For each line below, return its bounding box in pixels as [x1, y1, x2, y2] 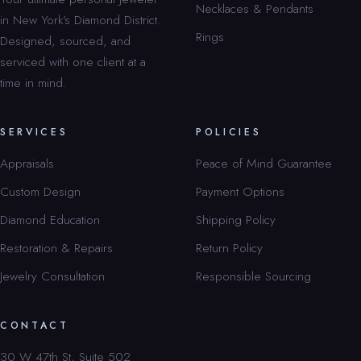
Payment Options [196, 181, 284, 201]
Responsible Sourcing [196, 266, 311, 285]
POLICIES [196, 124, 262, 139]
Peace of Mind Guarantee [196, 153, 332, 172]
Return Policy [196, 238, 263, 257]
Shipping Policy [196, 210, 276, 229]
